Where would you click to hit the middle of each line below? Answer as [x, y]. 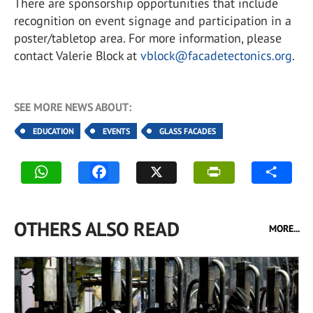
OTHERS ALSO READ [96, 229]
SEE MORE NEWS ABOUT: [73, 107]
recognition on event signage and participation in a [153, 21]
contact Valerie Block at [77, 56]
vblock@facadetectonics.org [216, 56]
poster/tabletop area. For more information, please [148, 38]
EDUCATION [53, 131]
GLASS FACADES [188, 131]
